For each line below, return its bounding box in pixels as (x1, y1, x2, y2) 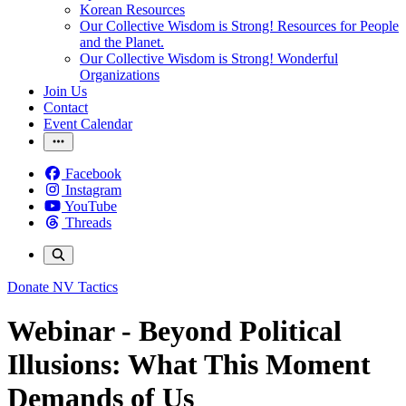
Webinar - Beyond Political (7, 314, 342, 348)
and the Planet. (80, 34, 164, 50)
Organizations (80, 67, 159, 82)
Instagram (65, 182, 121, 198)
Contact (43, 100, 88, 115)
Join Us (43, 83, 87, 99)
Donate (7, 279, 49, 295)
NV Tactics (53, 279, 118, 295)
